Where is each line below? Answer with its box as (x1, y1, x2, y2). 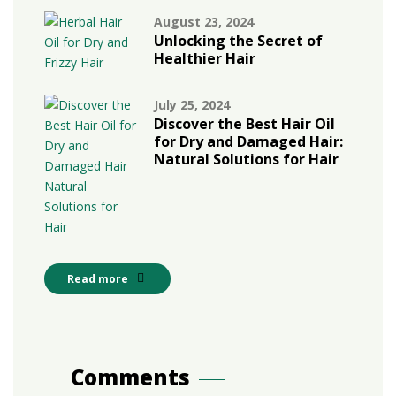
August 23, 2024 (154, 12, 255, 30)
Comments (71, 362, 190, 392)
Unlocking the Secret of (154, 30, 324, 50)
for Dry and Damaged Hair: (154, 131, 344, 151)
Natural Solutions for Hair (154, 148, 339, 169)
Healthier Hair (154, 48, 256, 68)
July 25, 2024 (154, 95, 231, 113)
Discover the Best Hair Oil (154, 113, 336, 133)
